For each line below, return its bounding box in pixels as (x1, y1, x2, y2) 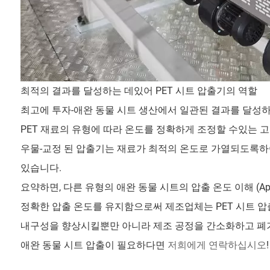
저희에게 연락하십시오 (167, 239, 266, 251)
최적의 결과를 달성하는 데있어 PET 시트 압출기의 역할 (20, 85, 257, 97)
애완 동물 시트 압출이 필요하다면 (20, 239, 168, 251)
